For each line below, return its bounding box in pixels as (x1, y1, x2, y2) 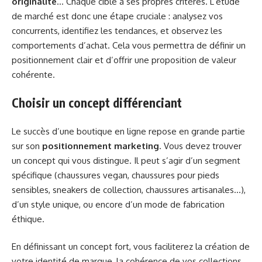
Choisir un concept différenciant (12, 95, 182, 111)
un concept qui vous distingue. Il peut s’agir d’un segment (12, 154, 240, 166)
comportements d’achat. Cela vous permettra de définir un (12, 39, 246, 51)
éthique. (12, 213, 44, 225)
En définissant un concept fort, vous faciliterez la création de (12, 241, 250, 253)
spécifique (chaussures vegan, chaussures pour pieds (12, 169, 219, 181)
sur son (12, 140, 42, 151)
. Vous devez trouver (159, 140, 242, 151)
